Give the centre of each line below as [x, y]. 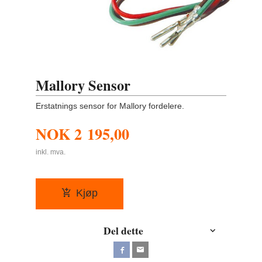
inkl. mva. [51, 152]
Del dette [124, 231]
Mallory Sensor [83, 85]
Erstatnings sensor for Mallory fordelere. [110, 106]
